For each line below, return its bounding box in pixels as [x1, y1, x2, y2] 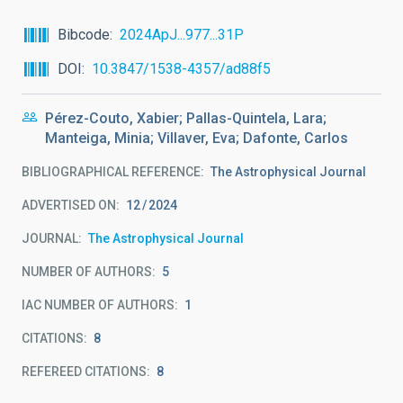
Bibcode [58, 26, 110, 43]
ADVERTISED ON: [22, 198, 120, 212]
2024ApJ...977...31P [120, 26, 244, 43]
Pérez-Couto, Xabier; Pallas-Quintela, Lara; [45, 110, 327, 127]
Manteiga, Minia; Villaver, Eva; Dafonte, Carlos [45, 130, 348, 147]
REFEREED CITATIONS [22, 364, 147, 379]
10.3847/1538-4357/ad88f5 [92, 60, 271, 77]
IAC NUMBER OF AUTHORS [22, 298, 175, 312]
